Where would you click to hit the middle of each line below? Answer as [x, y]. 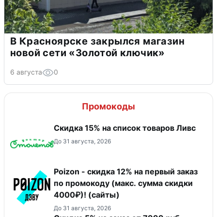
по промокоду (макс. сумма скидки [123, 183]
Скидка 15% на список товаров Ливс [125, 128]
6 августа [26, 72]
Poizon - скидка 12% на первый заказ [126, 171]
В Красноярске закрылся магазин [97, 41]
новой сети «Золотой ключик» [88, 53]
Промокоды [108, 106]
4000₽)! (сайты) [87, 194]
